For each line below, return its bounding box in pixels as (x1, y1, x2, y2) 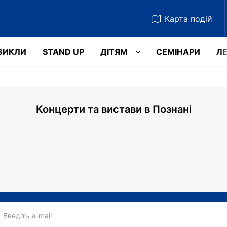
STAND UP (43, 47, 84, 57)
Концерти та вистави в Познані (35, 103, 192, 116)
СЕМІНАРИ (156, 47, 200, 57)
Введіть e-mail (3, 211, 52, 220)
